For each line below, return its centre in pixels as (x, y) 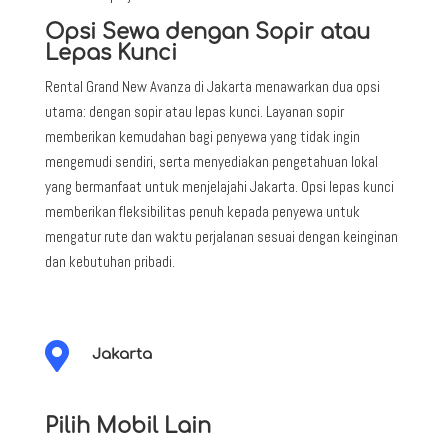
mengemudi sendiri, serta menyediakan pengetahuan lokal (211, 161)
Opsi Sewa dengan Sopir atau (207, 31)
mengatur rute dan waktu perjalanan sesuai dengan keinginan (221, 236)
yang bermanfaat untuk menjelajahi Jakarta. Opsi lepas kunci (219, 186)
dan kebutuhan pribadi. (109, 261)
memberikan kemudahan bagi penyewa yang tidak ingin (202, 136)
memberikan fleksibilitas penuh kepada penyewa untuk (202, 211)
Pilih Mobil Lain (127, 425)
